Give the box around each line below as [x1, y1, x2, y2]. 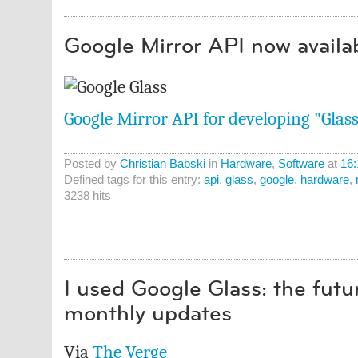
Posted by [63, 157, 120, 170]
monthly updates [63, 300, 232, 325]
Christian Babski [119, 157, 205, 170]
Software [277, 157, 324, 170]
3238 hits [63, 189, 111, 202]
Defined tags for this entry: [63, 173, 204, 186]
